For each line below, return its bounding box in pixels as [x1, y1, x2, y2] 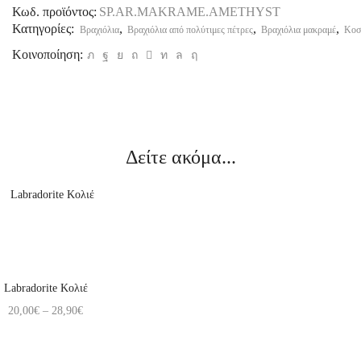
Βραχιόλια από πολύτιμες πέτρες [127, 24, 253, 36]
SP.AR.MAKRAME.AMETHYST [99, 4, 280, 19]
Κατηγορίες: [12, 22, 77, 36]
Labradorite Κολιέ [3, 282, 88, 295]
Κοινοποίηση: [12, 48, 83, 62]
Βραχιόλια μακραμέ [261, 24, 336, 36]
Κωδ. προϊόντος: [12, 4, 97, 19]
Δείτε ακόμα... [125, 147, 236, 168]
